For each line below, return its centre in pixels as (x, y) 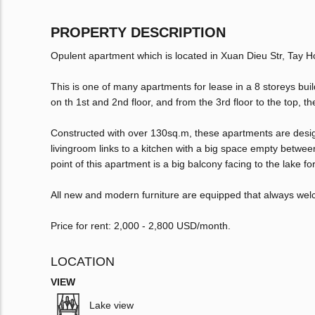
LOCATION (83, 262)
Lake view (111, 306)
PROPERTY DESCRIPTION (138, 33)
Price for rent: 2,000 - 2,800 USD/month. (141, 226)
